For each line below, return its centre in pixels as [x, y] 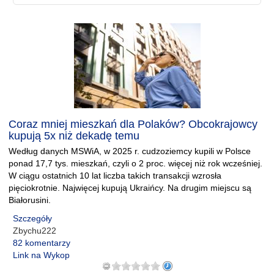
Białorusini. [30, 200]
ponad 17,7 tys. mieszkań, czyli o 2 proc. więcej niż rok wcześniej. [135, 163]
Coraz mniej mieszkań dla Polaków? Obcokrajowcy [133, 124]
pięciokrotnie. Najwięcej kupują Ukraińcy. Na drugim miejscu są [130, 188]
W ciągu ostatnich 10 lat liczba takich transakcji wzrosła [115, 176]
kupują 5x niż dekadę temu [74, 136]
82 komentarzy [42, 243]
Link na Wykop [41, 255]
